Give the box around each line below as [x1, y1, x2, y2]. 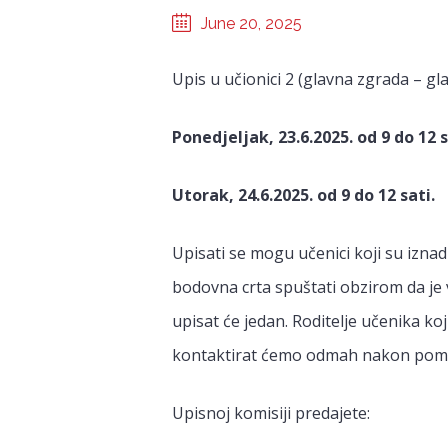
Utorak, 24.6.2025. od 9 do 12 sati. [172, 183, 435, 206]
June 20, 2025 [201, 13, 303, 33]
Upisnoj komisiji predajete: [172, 401, 370, 424]
